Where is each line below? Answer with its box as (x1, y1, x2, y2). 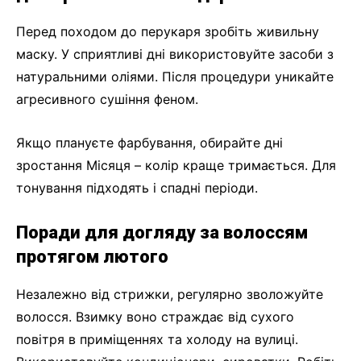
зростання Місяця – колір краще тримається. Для (16, 157, 336, 174)
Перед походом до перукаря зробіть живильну (16, 23, 319, 40)
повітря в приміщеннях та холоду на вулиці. (16, 331, 298, 348)
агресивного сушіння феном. (16, 91, 198, 108)
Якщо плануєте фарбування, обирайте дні (16, 135, 283, 151)
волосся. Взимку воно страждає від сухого (16, 309, 294, 326)
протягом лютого (16, 247, 168, 268)
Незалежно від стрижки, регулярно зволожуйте (16, 286, 323, 303)
